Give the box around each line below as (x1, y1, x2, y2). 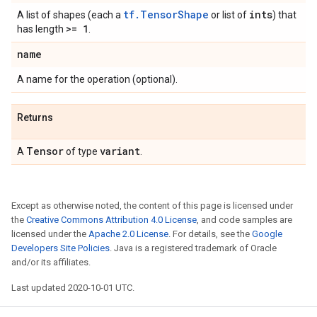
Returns (17, 112, 53, 123)
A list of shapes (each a (17, 9, 123, 21)
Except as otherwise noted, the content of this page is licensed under (11, 200, 293, 211)
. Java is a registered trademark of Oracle (110, 243, 277, 253)
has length (17, 23, 66, 35)
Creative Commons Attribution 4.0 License (26, 214, 197, 225)
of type (64, 146, 100, 157)
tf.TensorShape (123, 8, 209, 21)
